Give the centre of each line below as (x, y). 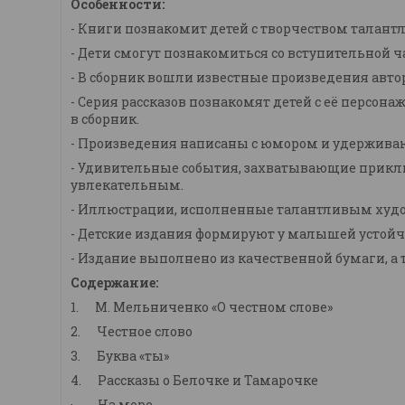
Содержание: (114, 283)
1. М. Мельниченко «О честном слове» (202, 307)
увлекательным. (127, 185)
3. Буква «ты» (120, 356)
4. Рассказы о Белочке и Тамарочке (194, 381)
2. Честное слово (132, 332)
